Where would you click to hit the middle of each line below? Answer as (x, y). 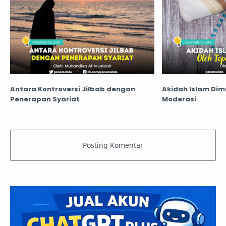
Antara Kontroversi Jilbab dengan (73, 89)
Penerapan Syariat (45, 99)
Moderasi (179, 99)
